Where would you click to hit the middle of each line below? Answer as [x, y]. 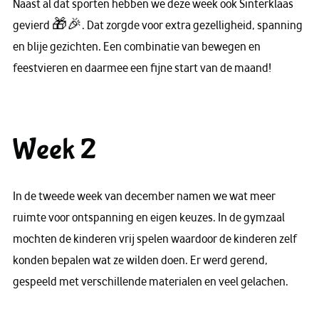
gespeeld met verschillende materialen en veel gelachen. [151, 282]
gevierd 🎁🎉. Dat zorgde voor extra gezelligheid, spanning [158, 25]
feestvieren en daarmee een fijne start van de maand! [142, 68]
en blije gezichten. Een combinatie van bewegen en [137, 46]
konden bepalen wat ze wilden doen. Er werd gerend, [140, 261]
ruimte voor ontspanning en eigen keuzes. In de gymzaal [149, 218]
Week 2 [54, 150]
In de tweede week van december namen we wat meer [144, 197]
